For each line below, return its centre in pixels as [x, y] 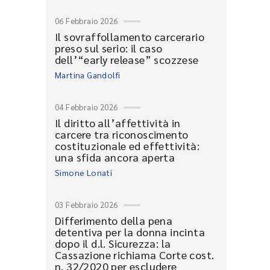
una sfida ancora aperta [115, 157]
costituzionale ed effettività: [127, 146]
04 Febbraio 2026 [86, 107]
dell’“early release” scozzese [127, 59]
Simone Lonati [84, 172]
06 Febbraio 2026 [86, 21]
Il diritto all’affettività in [118, 123]
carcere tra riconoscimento [122, 134]
